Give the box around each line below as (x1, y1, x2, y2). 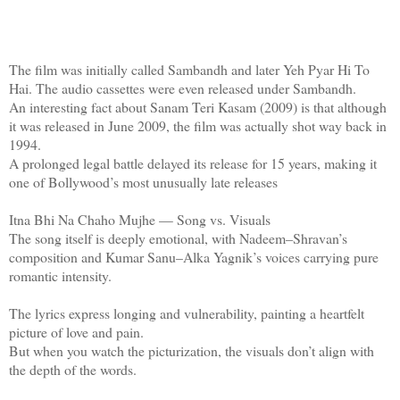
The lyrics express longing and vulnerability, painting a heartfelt (9, 303, 364, 322)
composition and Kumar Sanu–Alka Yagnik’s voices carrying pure (9, 246, 379, 266)
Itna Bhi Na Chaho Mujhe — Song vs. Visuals (9, 209, 271, 229)
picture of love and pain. (9, 321, 144, 341)
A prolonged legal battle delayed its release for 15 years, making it (9, 153, 377, 172)
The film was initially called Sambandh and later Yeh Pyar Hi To (9, 59, 370, 79)
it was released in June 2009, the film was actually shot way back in (9, 115, 387, 135)
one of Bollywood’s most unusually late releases (9, 171, 278, 191)
